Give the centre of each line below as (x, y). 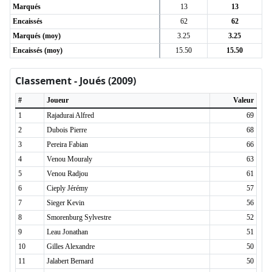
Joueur (58, 100)
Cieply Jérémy (67, 188)
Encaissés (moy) (38, 50)
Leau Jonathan (67, 232)
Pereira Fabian (67, 144)
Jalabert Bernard (70, 261)
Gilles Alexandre (71, 246)
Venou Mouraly (70, 159)
